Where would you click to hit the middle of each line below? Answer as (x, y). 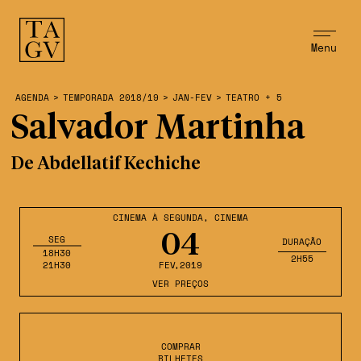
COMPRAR (180, 346)
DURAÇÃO (302, 241)
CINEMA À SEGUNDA (158, 218)
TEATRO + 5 (253, 98)
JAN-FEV (192, 98)
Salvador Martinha (158, 129)
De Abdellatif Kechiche (106, 164)
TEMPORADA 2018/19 (110, 98)
